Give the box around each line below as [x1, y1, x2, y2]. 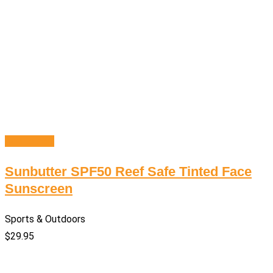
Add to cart [5, 135, 54, 147]
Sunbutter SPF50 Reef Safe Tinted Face [5, 164, 252, 180]
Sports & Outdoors [5, 213, 85, 225]
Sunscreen [5, 181, 73, 197]
